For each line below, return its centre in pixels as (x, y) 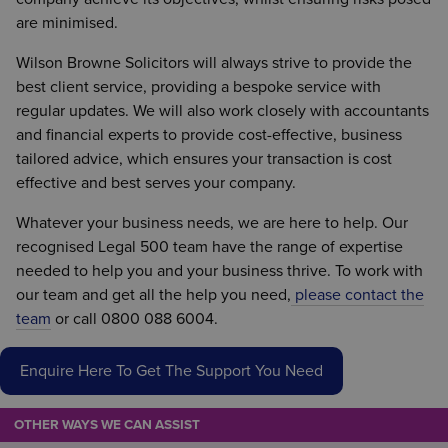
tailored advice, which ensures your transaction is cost (204, 158)
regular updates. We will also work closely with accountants (222, 110)
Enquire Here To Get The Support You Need (171, 370)
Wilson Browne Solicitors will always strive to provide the (214, 62)
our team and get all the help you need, (153, 294)
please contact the (357, 294)
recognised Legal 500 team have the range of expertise (209, 246)
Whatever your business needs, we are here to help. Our (212, 222)
